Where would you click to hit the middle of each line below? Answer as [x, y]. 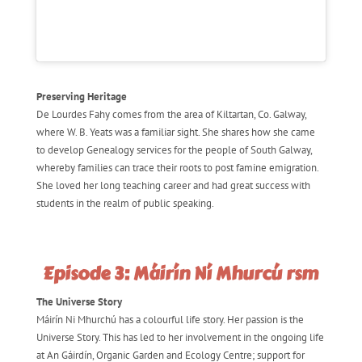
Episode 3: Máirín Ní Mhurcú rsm [181, 274]
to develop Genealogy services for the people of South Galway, [174, 150]
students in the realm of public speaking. [125, 204]
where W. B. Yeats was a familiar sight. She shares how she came [175, 133]
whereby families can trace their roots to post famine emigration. [177, 168]
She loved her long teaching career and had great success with [173, 186]
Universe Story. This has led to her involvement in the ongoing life [180, 337]
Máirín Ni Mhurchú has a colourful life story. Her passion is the [170, 319]
